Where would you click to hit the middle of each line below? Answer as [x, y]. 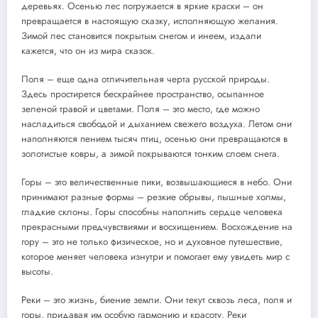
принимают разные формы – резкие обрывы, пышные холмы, [154, 197]
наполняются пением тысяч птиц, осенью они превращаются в [154, 138]
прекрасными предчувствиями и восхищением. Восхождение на [157, 226]
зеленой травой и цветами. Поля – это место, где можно [141, 109]
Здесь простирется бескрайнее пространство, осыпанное [143, 94]
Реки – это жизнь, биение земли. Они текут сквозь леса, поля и [157, 300]
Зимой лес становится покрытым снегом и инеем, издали [141, 35]
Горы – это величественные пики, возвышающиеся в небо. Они [157, 182]
